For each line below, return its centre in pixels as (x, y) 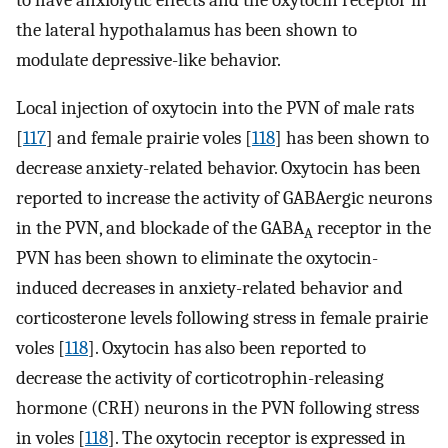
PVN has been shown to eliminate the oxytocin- (197, 258)
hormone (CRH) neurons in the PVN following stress (217, 408)
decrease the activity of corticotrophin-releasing (200, 378)
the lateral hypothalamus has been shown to (186, 29)
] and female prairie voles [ (149, 138)
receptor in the (372, 228)
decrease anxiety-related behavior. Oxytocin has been (218, 168)
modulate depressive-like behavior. (148, 59)
